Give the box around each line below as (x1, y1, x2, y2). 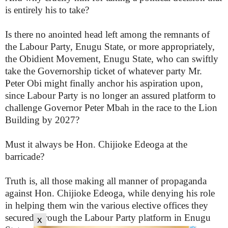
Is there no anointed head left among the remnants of (5, 29, 210, 40)
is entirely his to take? (5, 5, 89, 15)
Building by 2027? (5, 115, 79, 125)
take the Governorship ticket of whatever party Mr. (5, 66, 202, 76)
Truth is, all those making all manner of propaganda (5, 176, 207, 186)
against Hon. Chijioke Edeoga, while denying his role (5, 188, 215, 198)
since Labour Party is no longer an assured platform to (5, 90, 216, 101)
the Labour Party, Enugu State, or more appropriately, (5, 41, 215, 52)
